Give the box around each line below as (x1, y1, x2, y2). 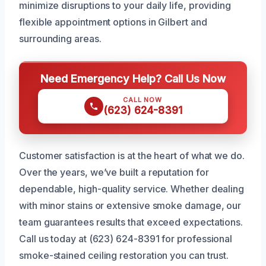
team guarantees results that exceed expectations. (19, 216, 243, 229)
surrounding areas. (19, 33, 102, 45)
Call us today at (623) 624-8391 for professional (19, 233, 233, 245)
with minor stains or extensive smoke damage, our (19, 199, 242, 212)
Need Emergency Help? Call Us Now (40, 72, 226, 85)
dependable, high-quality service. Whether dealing (19, 183, 245, 195)
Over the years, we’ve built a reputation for (19, 166, 209, 179)
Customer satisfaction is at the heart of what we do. (19, 150, 245, 162)
